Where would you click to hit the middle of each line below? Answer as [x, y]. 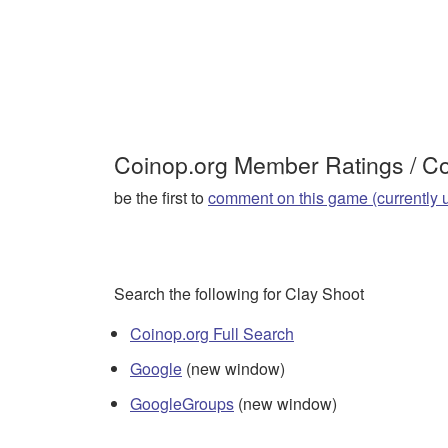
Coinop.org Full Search [212, 333]
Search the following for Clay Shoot [239, 293]
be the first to [161, 197]
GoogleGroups [182, 404]
